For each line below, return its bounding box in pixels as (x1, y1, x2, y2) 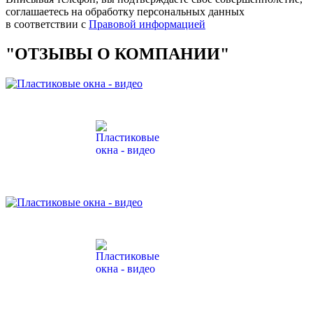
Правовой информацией (89, 17, 205, 30)
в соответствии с (6, 17, 89, 30)
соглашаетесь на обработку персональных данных (6, 5, 245, 17)
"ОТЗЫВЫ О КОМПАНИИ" (6, 44, 229, 63)
